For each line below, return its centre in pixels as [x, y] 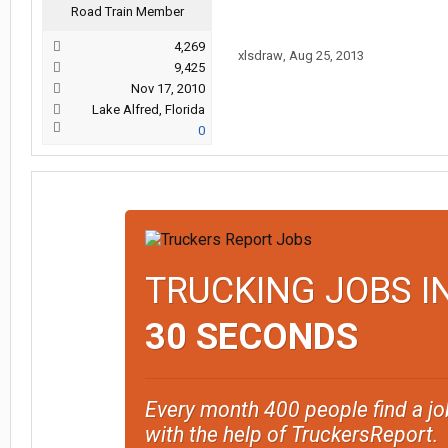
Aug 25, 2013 [326, 55]
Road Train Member [127, 11]
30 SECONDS [251, 337]
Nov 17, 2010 [168, 88]
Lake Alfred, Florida [148, 109]
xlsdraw [260, 55]
